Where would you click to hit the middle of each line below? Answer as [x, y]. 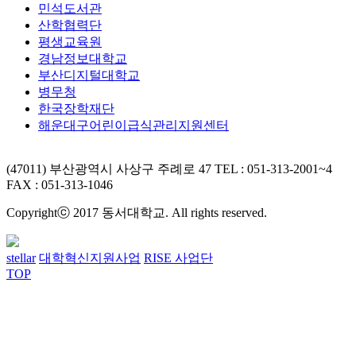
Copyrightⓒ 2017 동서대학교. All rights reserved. [137, 212]
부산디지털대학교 [89, 75]
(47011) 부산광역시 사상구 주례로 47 [110, 168]
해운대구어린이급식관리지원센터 [133, 125]
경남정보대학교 [83, 58]
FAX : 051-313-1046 [60, 184]
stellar [21, 257]
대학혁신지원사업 [90, 257]
